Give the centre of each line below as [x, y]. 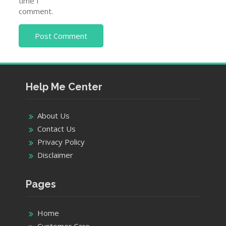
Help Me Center [64, 87]
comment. [36, 11]
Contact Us [56, 128]
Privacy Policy [61, 142]
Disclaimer [55, 155]
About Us [53, 115]
